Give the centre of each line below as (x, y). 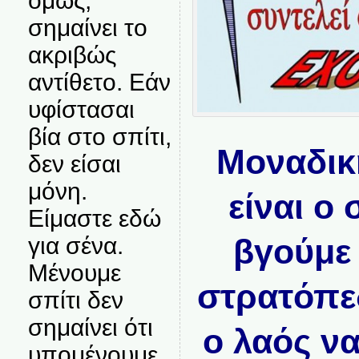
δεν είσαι (74, 164)
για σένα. (75, 246)
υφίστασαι (81, 109)
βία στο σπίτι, (99, 137)
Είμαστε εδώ (94, 218)
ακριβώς (72, 55)
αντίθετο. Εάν (99, 82)
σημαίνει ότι (90, 327)
